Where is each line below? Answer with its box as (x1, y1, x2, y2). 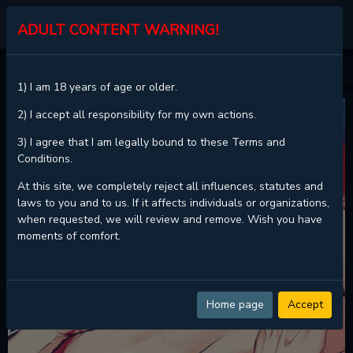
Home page (206, 297, 264, 313)
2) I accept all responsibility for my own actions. (17, 107, 256, 123)
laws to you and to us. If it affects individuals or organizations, (17, 195, 329, 211)
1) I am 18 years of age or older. (17, 80, 177, 95)
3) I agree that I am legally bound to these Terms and (17, 135, 285, 150)
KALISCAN (8, 13, 85, 35)
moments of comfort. (17, 229, 121, 244)
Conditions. (17, 151, 72, 167)
